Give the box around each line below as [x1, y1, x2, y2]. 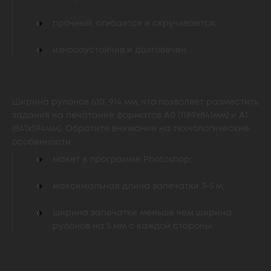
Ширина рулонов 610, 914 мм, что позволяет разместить [12, 99, 258, 106]
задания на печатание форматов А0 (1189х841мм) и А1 [12, 112, 248, 119]
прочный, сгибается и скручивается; [53, 20, 217, 27]
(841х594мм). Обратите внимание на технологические [12, 125, 249, 132]
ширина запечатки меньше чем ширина [53, 209, 232, 217]
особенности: [12, 139, 73, 146]
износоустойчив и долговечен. [53, 47, 188, 54]
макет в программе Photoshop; [53, 156, 194, 163]
